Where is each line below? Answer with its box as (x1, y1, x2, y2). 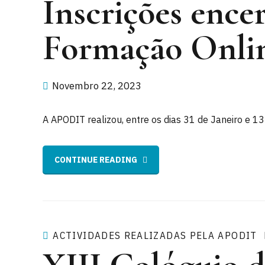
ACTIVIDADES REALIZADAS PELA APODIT (53, 228, 257, 242)
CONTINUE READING (54, 154, 137, 166)
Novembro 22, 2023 (52, 79, 141, 93)
